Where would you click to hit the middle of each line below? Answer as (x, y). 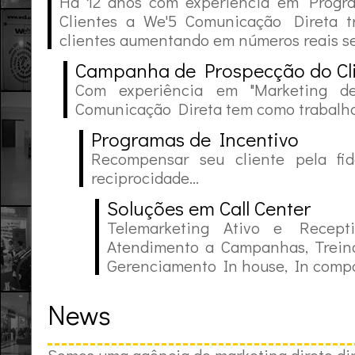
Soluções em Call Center (209, 208)
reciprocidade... (145, 177)
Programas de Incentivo (195, 139)
